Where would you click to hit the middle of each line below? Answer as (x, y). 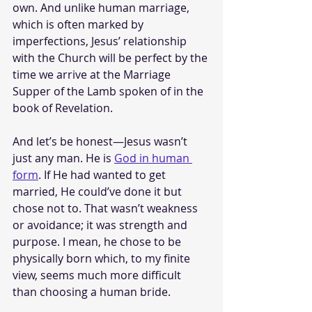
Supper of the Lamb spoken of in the (109, 91)
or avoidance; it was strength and (101, 225)
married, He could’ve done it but (99, 191)
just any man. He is (63, 158)
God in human (153, 158)
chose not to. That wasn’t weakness (107, 208)
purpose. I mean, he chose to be (98, 241)
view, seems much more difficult (98, 275)
